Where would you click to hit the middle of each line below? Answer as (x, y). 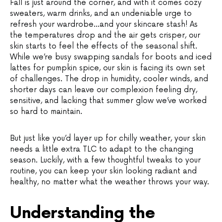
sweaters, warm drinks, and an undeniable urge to (101, 13)
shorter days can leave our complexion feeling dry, (104, 90)
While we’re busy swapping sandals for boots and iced (111, 57)
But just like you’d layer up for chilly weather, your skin (108, 138)
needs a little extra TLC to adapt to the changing (102, 149)
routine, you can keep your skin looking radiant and (103, 171)
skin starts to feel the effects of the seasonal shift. (104, 46)
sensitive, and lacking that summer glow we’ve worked (108, 101)
